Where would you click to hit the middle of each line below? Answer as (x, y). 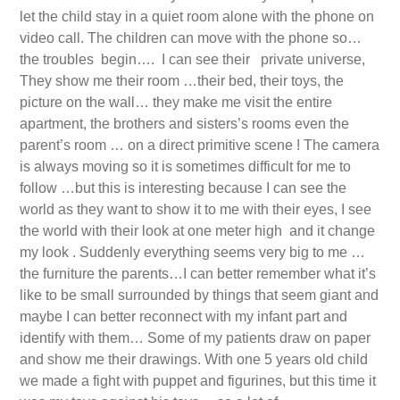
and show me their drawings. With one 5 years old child (194, 359)
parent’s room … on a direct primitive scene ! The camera (200, 145)
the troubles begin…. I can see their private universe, (192, 59)
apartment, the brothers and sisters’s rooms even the (184, 124)
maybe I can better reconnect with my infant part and (183, 317)
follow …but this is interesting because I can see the (183, 188)
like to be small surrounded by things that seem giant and (199, 295)
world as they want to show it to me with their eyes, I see (196, 209)
